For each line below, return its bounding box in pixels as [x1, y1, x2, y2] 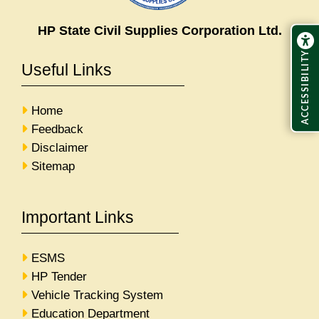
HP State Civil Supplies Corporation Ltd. [37, 23, 282, 38]
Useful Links [21, 60, 112, 79]
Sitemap [31, 159, 75, 173]
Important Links [21, 207, 134, 226]
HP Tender [31, 269, 87, 283]
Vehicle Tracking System [31, 288, 163, 302]
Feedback [31, 122, 83, 136]
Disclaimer [31, 140, 88, 155]
